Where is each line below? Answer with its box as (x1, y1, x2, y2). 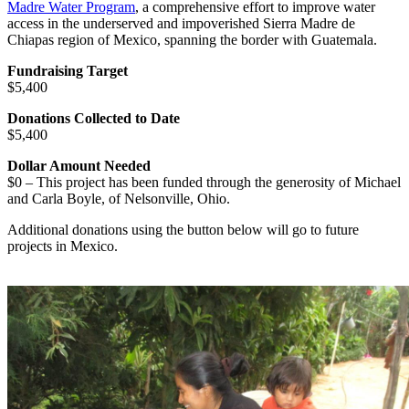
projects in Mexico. (7, 237, 118, 254)
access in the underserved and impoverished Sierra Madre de (7, 15, 355, 31)
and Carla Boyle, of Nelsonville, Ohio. (7, 190, 230, 206)
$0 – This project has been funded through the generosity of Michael (7, 173, 401, 190)
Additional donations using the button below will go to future (7, 221, 359, 237)
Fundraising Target (7, 62, 128, 79)
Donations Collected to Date (7, 110, 180, 126)
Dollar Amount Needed (7, 157, 151, 173)
